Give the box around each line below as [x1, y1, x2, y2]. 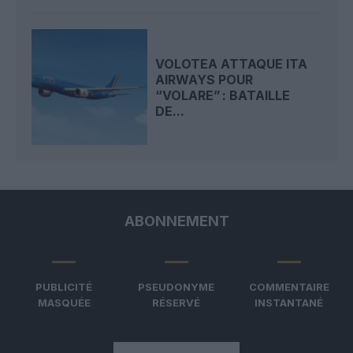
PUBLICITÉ [35, 281, 93, 294]
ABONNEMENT [124, 213, 229, 230]
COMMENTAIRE [248, 281, 329, 294]
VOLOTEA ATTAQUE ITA [155, 55, 308, 72]
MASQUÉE [37, 296, 91, 310]
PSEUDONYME [138, 281, 215, 294]
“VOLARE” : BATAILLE [155, 87, 291, 103]
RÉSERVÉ [152, 296, 201, 310]
